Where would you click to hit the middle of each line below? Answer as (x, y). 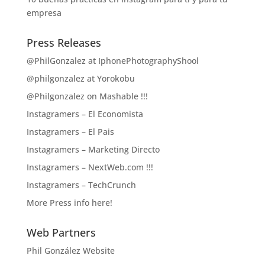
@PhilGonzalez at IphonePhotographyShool (112, 60)
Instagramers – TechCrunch (81, 185)
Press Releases (64, 42)
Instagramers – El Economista (85, 114)
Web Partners (61, 232)
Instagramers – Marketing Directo (93, 149)
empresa (44, 12)
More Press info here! (69, 202)
